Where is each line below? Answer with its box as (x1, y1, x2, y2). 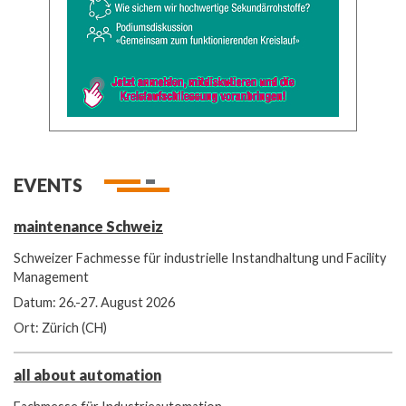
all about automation (14, 366, 161, 384)
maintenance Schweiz (14, 217, 163, 235)
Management (14, 268, 89, 285)
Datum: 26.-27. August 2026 (14, 295, 175, 311)
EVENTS (14, 173, 82, 196)
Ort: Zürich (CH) (14, 320, 107, 336)
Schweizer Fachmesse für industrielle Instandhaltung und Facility (14, 249, 386, 266)
